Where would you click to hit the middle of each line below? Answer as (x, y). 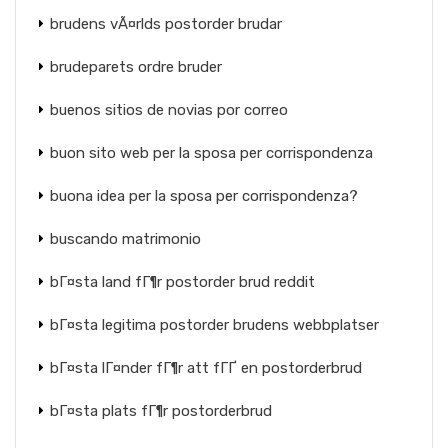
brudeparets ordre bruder (136, 67)
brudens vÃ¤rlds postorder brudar (166, 24)
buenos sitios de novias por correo (169, 110)
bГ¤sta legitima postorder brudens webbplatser (214, 325)
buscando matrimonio (125, 239)
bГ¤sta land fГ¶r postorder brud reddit (182, 282)
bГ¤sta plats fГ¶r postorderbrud (161, 411)
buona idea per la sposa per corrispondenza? (204, 196)
